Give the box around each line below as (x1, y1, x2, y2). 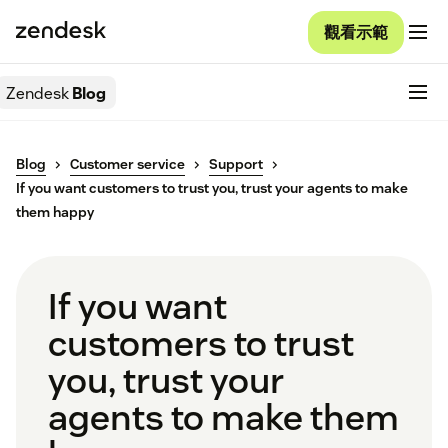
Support (209, 155, 263, 174)
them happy (16, 203, 94, 222)
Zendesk (6, 82, 69, 104)
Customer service (70, 155, 185, 174)
